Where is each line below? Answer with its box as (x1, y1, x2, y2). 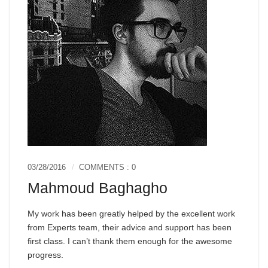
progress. (28, 249, 63, 260)
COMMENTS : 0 (79, 162, 136, 172)
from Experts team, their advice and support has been (28, 222, 232, 232)
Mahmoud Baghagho (28, 179, 167, 196)
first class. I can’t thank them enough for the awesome (28, 236, 232, 246)
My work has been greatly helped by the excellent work (28, 208, 235, 218)
